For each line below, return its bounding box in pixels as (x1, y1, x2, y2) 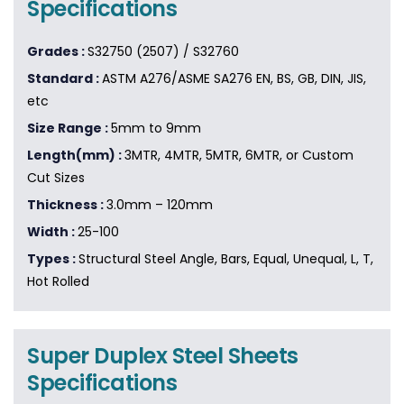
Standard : (27, 69, 102, 88)
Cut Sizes (27, 169, 85, 188)
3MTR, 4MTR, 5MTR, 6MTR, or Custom (124, 146, 353, 165)
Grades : (27, 42, 87, 61)
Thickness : (27, 196, 106, 215)
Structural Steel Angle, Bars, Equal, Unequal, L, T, (78, 250, 373, 269)
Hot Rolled (27, 272, 89, 291)
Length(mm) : (27, 146, 124, 165)
